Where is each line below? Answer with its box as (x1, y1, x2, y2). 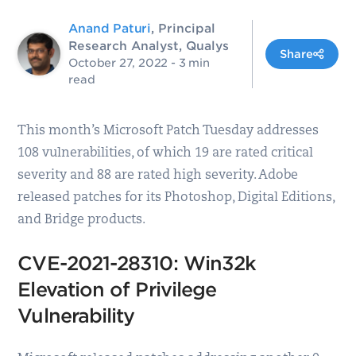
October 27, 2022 (68, 56, 168, 69)
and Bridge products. (17, 214, 146, 226)
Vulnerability (17, 304, 135, 327)
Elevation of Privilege (17, 278, 217, 301)
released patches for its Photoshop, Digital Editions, (17, 192, 335, 204)
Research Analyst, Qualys (68, 39, 230, 53)
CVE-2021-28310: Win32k (17, 252, 257, 275)
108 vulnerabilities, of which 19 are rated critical (17, 147, 314, 160)
